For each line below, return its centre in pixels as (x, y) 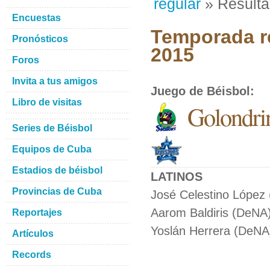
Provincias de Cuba (57, 191)
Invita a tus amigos (55, 81)
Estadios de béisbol (57, 170)
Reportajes (37, 212)
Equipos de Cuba (52, 149)
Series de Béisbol (52, 128)
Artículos (33, 234)
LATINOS (177, 177)
